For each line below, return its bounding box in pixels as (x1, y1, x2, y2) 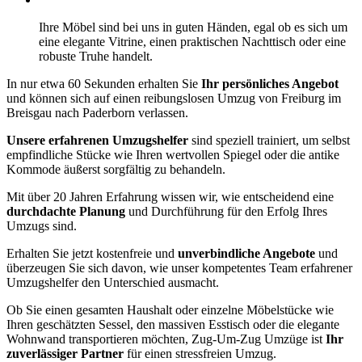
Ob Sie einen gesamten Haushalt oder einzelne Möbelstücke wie (6, 302, 334, 317)
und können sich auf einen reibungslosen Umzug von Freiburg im (6, 90, 341, 105)
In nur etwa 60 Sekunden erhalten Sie (6, 76, 201, 90)
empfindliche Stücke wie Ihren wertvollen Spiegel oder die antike (6, 147, 339, 162)
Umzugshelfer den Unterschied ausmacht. (6, 275, 219, 289)
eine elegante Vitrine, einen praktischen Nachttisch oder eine (39, 34, 346, 48)
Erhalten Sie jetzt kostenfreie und (6, 246, 178, 260)
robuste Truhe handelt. (39, 48, 153, 63)
